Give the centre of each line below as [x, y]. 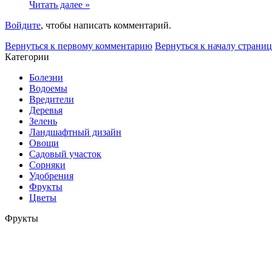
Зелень [43, 121]
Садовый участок [65, 154]
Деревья [46, 110]
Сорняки [47, 165]
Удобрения [51, 175]
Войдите [23, 25]
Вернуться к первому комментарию [79, 46]
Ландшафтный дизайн [75, 132]
